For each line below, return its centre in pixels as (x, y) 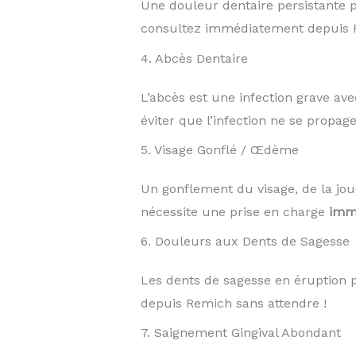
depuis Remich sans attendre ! (233, 303)
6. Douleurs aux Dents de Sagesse (245, 241)
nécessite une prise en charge (234, 211)
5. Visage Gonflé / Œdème (219, 149)
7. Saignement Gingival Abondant (240, 333)
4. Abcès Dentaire (194, 58)
